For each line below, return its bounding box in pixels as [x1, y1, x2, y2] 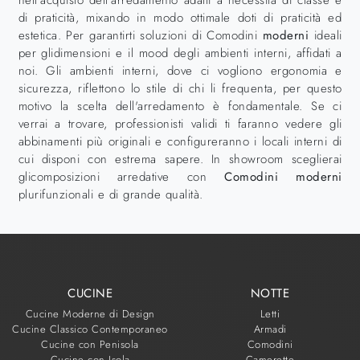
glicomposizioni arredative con [18, 168, 225, 186]
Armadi [253, 321, 287, 337]
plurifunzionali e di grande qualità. [18, 186, 203, 203]
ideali [309, 27, 342, 44]
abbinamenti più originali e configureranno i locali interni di [18, 133, 342, 150]
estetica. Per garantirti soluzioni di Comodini [18, 27, 263, 44]
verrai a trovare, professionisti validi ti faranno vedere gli [18, 115, 342, 133]
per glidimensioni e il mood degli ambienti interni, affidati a [18, 44, 342, 62]
